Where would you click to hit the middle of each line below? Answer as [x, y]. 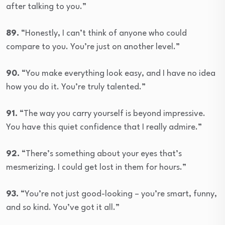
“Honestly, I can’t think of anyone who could [103, 33]
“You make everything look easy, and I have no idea [118, 73]
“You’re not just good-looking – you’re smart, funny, [118, 194]
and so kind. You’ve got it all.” [63, 207]
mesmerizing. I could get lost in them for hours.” [96, 167]
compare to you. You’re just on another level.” [93, 47]
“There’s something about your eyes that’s [101, 154]
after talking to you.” [46, 7]
